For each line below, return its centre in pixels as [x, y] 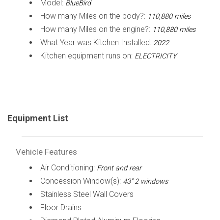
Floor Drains [61, 207]
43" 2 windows [145, 181]
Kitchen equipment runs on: [87, 55]
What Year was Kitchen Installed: [96, 42]
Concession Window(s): [81, 181]
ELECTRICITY [155, 56]
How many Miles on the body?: [94, 16]
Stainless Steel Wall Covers [87, 194]
